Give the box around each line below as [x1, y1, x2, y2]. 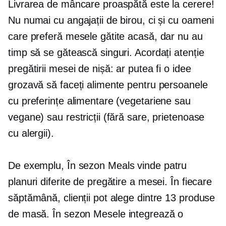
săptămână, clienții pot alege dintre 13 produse [8, 192, 215, 204]
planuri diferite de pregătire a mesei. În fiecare [8, 176, 212, 188]
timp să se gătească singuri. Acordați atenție [8, 47, 204, 59]
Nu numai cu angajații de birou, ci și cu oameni [8, 15, 214, 26]
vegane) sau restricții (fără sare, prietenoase [8, 111, 205, 123]
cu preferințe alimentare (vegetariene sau [8, 95, 191, 107]
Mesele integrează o [90, 208, 184, 220]
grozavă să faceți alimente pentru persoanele [8, 79, 208, 91]
